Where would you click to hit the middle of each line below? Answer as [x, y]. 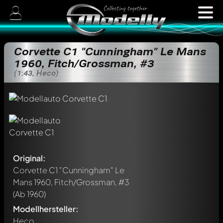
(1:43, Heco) [36, 73]
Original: [29, 158]
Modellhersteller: [46, 209]
